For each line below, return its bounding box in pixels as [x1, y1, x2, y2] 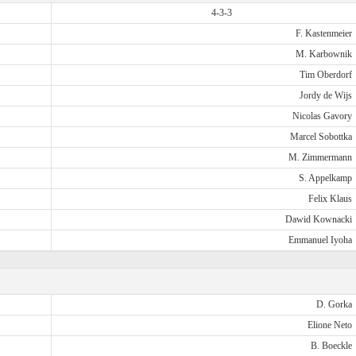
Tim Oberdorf [299, 69, 352, 80]
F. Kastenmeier [295, 28, 352, 39]
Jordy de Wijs [299, 90, 352, 101]
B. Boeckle [310, 340, 352, 351]
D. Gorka [315, 299, 352, 310]
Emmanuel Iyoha [288, 234, 352, 246]
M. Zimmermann [288, 152, 352, 163]
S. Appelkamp [298, 172, 352, 184]
